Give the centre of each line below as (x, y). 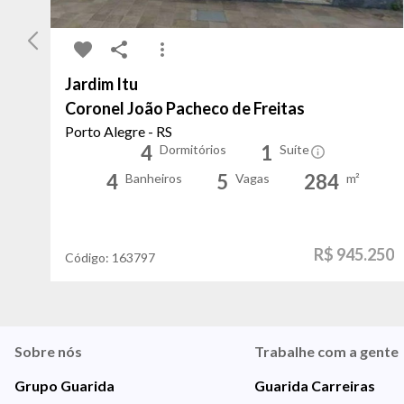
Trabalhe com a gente (326, 351)
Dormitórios (193, 149)
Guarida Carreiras (314, 385)
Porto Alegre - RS (119, 131)
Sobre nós (48, 351)
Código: (88, 257)
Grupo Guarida (64, 385)
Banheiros (154, 178)
